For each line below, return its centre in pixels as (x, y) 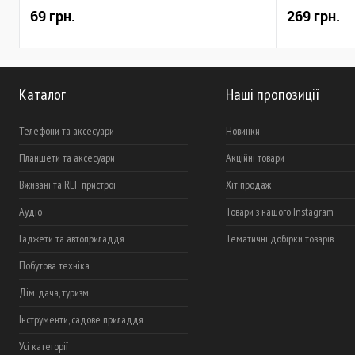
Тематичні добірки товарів (279, 239)
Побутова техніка (54, 265)
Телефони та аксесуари (67, 131)
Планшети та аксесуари (67, 158)
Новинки (242, 131)
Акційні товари (255, 158)
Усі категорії (44, 346)
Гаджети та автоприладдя (72, 239)
